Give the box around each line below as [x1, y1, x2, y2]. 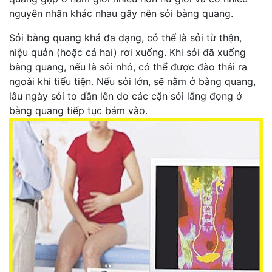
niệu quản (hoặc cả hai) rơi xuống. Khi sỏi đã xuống [9, 46, 246, 58]
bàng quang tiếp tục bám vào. [9, 104, 148, 117]
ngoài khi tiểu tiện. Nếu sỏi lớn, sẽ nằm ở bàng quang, [9, 75, 256, 87]
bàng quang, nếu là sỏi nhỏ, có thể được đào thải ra [9, 61, 247, 73]
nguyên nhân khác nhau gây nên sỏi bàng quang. [9, 7, 233, 19]
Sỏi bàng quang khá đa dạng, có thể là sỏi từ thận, [9, 32, 242, 44]
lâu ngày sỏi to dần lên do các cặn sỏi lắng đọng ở [9, 90, 242, 102]
